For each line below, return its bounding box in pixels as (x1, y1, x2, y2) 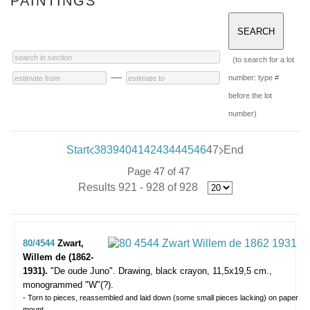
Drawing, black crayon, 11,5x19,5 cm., (118, 266, 272, 276)
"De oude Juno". (51, 266, 116, 276)
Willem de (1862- (23, 252, 93, 262)
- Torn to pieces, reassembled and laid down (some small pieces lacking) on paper (23, 293, 298, 302)
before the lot (228, 91, 272, 100)
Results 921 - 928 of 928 (77, 181, 198, 193)
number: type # (228, 73, 279, 82)
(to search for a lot (232, 55, 294, 64)
